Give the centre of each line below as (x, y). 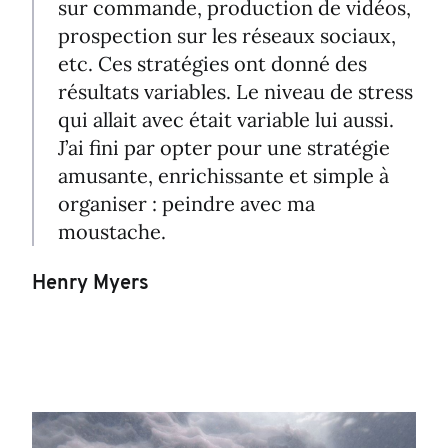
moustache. (112, 231)
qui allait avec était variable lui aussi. (226, 119)
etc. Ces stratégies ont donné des (212, 63)
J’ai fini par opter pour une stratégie (224, 147)
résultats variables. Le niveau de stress (235, 91)
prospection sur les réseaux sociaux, (227, 35)
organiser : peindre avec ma (186, 203)
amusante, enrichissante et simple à (223, 175)
